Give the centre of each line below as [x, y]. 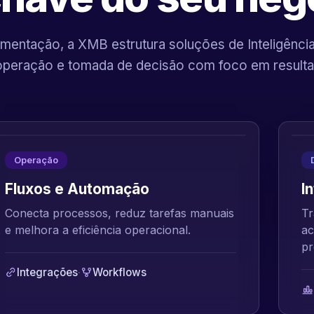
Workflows [120, 272]
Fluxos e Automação [77, 189]
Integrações [48, 272]
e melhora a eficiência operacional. [98, 230]
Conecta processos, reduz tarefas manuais [120, 213]
